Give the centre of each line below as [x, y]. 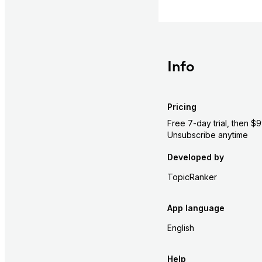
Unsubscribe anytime [207, 135]
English [180, 228]
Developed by [195, 157]
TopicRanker [192, 177]
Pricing [182, 106]
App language [196, 208]
